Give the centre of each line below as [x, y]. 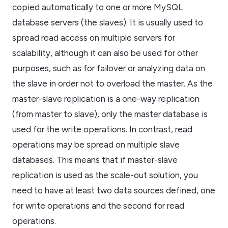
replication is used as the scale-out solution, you [105, 175]
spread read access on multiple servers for [94, 37]
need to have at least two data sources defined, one [114, 190]
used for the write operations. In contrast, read [102, 129]
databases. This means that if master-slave [95, 160]
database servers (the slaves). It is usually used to [108, 22]
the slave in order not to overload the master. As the [112, 83]
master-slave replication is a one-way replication [106, 98]
